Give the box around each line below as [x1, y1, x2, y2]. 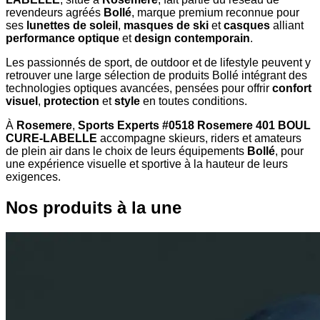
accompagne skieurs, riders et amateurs [97, 132, 301, 145]
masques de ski [124, 19, 209, 32]
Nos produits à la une [6, 198, 181, 218]
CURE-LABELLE [6, 132, 97, 145]
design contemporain [134, 32, 250, 45]
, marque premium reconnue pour [131, 6, 299, 19]
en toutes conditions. [140, 95, 247, 108]
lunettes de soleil [26, 19, 118, 32]
